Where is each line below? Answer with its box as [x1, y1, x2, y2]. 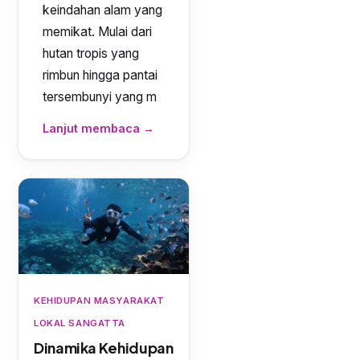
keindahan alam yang [43, 2, 162, 18]
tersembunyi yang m [43, 89, 157, 104]
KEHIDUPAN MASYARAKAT [34, 295, 165, 307]
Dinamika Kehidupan [34, 338, 174, 358]
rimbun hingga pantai [43, 67, 157, 83]
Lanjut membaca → [43, 121, 154, 135]
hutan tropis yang [43, 46, 139, 61]
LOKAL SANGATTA [34, 317, 126, 329]
